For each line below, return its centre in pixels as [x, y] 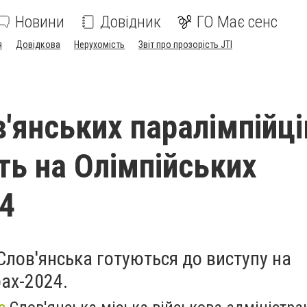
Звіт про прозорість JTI [185, 45]
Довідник [131, 22]
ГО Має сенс [237, 22]
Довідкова [38, 45]
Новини [40, 22]
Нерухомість [99, 45]
